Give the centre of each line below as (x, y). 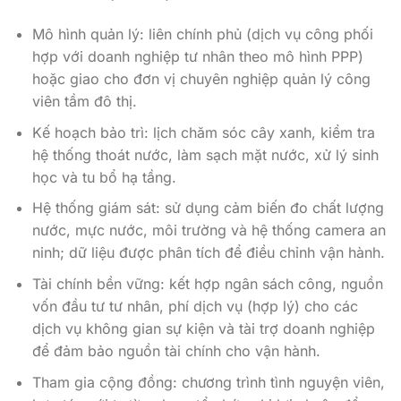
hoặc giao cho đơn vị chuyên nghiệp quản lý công (201, 79)
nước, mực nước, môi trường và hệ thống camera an (209, 230)
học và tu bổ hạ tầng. (104, 177)
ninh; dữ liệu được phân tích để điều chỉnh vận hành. (208, 253)
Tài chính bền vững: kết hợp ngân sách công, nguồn (207, 284)
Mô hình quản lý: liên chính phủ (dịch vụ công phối (202, 34)
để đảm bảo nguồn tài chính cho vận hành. (176, 351)
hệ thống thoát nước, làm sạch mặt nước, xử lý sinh (205, 154)
